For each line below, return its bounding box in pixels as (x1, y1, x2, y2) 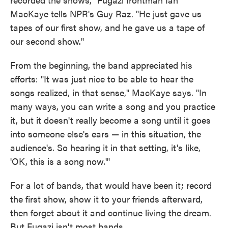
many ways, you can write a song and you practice (10, 100, 215, 113)
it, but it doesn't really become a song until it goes (10, 113, 211, 127)
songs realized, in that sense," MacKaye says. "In (10, 86, 207, 99)
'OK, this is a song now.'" (10, 155, 110, 168)
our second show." (10, 35, 84, 48)
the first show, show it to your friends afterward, (10, 192, 203, 206)
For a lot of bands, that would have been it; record (10, 179, 212, 192)
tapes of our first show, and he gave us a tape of (10, 21, 205, 34)
